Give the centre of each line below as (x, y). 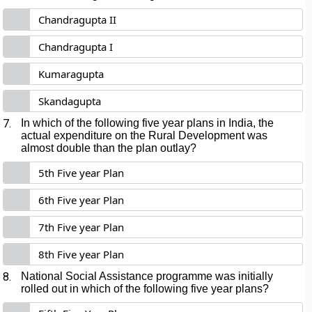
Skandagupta (70, 101)
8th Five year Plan (81, 254)
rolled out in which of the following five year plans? (145, 289)
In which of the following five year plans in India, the (148, 123)
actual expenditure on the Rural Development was (145, 135)
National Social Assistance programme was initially (147, 276)
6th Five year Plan (81, 200)
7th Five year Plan (81, 227)
